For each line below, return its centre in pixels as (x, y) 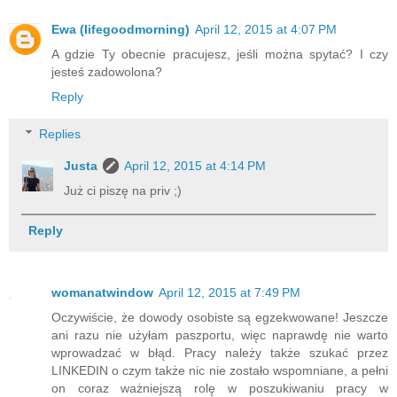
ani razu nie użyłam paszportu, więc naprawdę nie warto (220, 335)
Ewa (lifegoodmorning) (121, 30)
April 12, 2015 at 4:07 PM (266, 30)
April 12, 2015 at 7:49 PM (230, 293)
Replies (60, 133)
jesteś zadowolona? (107, 72)
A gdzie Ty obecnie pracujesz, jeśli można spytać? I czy (220, 54)
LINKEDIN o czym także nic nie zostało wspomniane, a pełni (220, 371)
